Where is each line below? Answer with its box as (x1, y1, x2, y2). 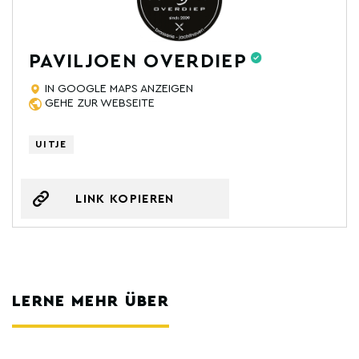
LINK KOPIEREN (75, 192, 175, 205)
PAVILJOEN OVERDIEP (29, 52, 247, 72)
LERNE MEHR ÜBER (12, 293, 169, 310)
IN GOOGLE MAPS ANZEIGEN (45, 83, 193, 95)
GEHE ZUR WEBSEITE (45, 98, 155, 110)
